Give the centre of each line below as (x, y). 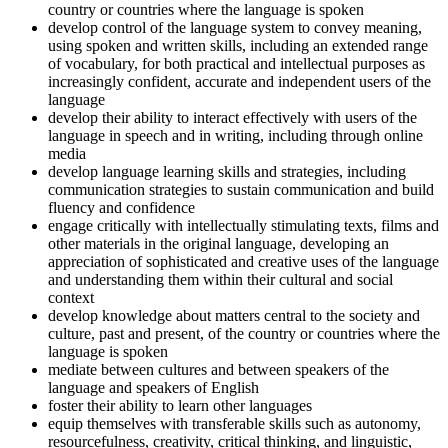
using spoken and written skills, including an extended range (238, 46)
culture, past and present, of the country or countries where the (244, 334)
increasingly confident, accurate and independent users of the (239, 82)
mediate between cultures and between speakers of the (218, 370)
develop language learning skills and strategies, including (227, 172)
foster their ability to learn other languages (180, 406)
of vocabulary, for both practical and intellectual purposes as (236, 64)
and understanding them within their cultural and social (220, 280)
